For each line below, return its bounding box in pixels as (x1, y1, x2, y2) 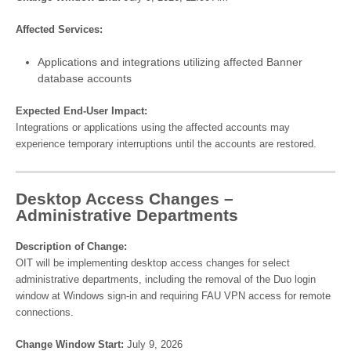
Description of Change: (16, 241, 127, 253)
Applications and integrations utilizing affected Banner (38, 56, 302, 69)
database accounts (38, 72, 132, 85)
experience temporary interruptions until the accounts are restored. (16, 139, 317, 150)
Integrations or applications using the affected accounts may (16, 122, 290, 134)
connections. (16, 307, 74, 319)
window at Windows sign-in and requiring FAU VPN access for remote (16, 291, 331, 302)
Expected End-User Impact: (16, 106, 147, 118)
